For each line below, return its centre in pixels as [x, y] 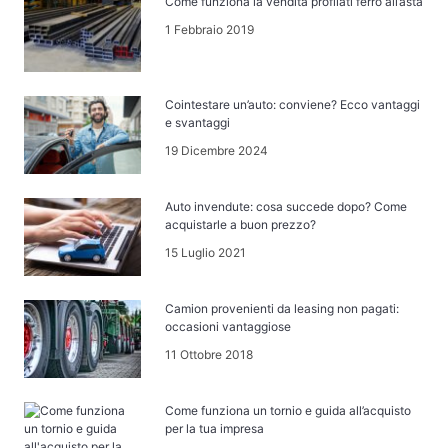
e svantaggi [198, 122]
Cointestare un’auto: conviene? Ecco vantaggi [293, 104]
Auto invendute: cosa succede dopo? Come [286, 206]
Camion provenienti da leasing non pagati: [282, 309]
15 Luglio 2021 [206, 252]
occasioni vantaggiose [228, 327]
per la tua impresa [215, 429]
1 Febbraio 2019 [210, 30]
